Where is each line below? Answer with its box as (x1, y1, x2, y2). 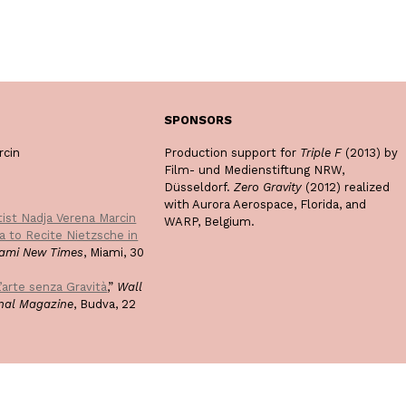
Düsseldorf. (163, 180, 234, 195)
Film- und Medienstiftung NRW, (163, 163, 344, 178)
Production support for (163, 146, 300, 160)
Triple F (299, 146, 342, 160)
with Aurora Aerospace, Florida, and (163, 198, 366, 212)
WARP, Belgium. (163, 215, 255, 229)
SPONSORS (163, 113, 232, 128)
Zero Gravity (233, 180, 302, 195)
